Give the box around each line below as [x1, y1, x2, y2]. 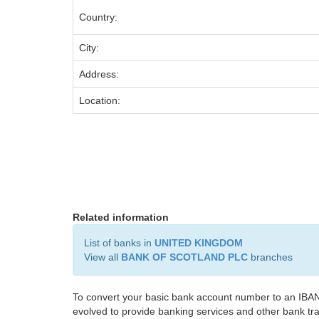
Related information [73, 211, 169, 223]
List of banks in [84, 237, 155, 249]
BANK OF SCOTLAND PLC [121, 251, 248, 263]
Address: [79, 68, 119, 80]
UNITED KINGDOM [155, 237, 243, 249]
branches [248, 251, 293, 263]
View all [84, 251, 121, 263]
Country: [79, 11, 117, 23]
